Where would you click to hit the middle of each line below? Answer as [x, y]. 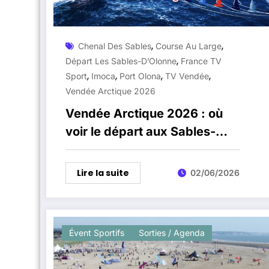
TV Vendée [187, 76]
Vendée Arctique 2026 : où [144, 113]
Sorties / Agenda [172, 232]
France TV [201, 61]
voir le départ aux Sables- [141, 131]
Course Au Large [189, 46]
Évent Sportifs [97, 232]
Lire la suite [103, 173]
